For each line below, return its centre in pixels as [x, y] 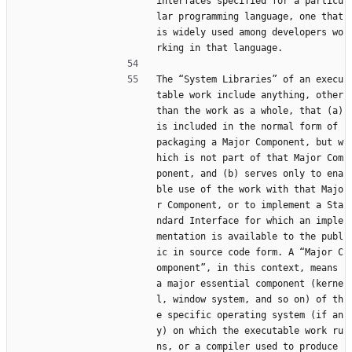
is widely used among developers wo [250, 33]
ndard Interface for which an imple [250, 221]
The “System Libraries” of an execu [250, 80]
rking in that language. [220, 48]
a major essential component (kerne [250, 284]
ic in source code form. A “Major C [250, 253]
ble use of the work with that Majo [250, 190]
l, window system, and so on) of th [250, 300]
